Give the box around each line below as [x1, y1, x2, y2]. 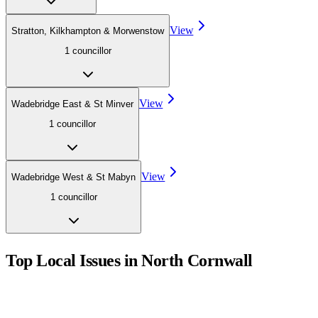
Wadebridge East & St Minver [11, 98, 133, 109]
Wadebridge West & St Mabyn [11, 171, 136, 182]
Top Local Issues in [6, 251, 142, 270]
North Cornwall [141, 251, 253, 270]
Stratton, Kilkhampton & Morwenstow [11, 25, 164, 36]
